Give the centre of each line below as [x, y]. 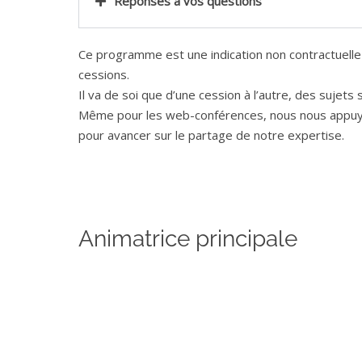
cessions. [104, 75]
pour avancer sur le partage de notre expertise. [211, 135]
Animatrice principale [188, 239]
